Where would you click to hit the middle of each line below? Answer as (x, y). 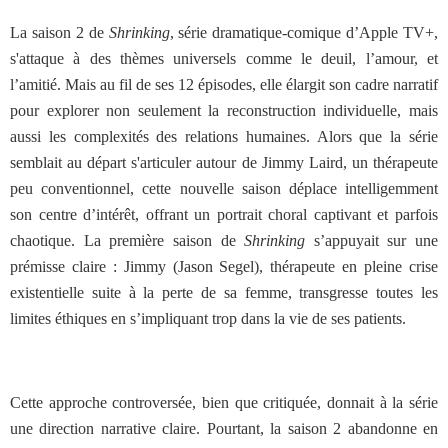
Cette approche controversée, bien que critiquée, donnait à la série (224, 402)
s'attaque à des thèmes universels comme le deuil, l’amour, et (224, 58)
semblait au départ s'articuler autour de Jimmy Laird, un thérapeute (224, 162)
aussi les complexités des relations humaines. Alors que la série (224, 136)
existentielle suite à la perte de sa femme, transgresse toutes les (224, 292)
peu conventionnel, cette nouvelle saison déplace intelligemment (224, 188)
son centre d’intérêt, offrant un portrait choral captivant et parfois (224, 214)
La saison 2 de (59, 32)
